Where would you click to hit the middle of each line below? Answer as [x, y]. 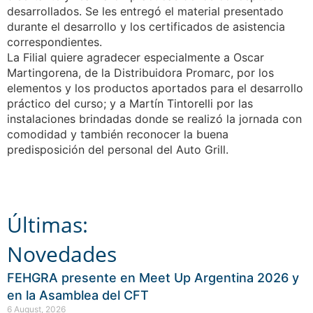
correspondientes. [54, 42]
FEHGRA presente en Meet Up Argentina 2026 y [153, 278]
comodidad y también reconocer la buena [118, 134]
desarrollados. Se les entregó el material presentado [145, 11]
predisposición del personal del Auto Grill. [118, 149]
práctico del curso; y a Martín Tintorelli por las [130, 103]
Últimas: [48, 225]
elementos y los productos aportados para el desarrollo [155, 88]
